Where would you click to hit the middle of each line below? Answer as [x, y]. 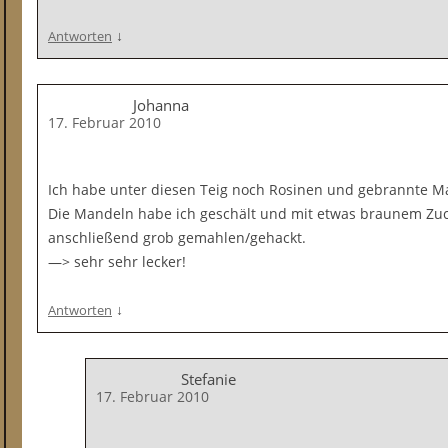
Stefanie [208, 379]
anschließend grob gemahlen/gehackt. [177, 237]
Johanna [161, 105]
